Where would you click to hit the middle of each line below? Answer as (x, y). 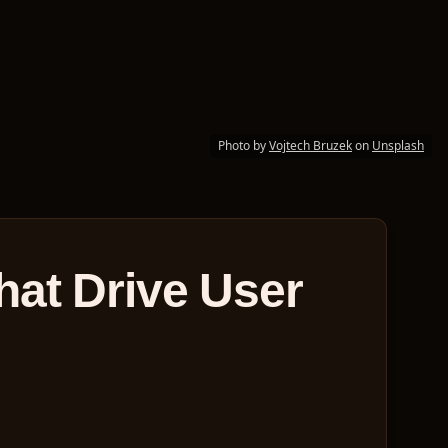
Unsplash (398, 145)
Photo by (242, 145)
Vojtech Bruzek (310, 145)
